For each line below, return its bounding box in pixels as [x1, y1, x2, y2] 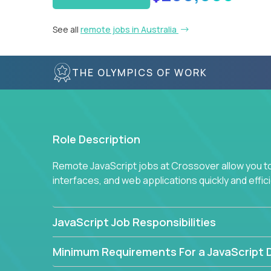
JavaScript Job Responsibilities [53, 215, 216, 229]
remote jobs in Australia [80, 24, 178, 35]
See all [53, 24, 80, 35]
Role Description [53, 132, 140, 146]
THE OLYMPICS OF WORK [72, 65, 207, 79]
